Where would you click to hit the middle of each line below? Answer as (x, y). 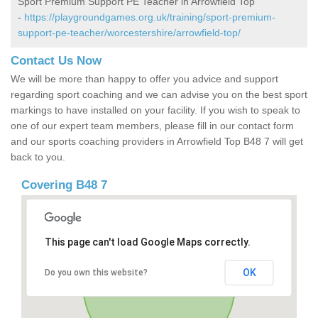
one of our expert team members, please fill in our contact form (152, 126)
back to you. (38, 157)
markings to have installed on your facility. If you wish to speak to (155, 110)
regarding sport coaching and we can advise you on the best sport (159, 95)
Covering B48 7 (64, 185)
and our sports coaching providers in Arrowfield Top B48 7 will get (157, 142)
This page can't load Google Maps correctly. (147, 242)
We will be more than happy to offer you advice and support (144, 79)
